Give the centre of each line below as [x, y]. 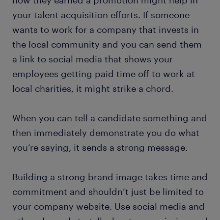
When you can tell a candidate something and [110, 118]
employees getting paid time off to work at [104, 74]
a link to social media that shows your [93, 59]
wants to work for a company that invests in [106, 30]
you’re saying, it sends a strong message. [100, 148]
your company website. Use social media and [109, 206]
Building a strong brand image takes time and [110, 177]
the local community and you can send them [107, 44]
